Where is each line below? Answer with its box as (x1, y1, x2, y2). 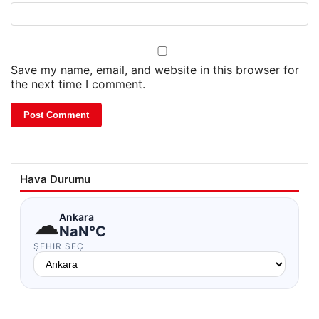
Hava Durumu (20, 172, 90, 187)
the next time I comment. (11, 77, 145, 92)
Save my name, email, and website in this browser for (11, 63, 299, 78)
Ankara (59, 210, 94, 223)
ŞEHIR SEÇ (33, 241, 84, 252)
